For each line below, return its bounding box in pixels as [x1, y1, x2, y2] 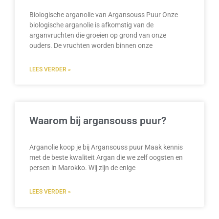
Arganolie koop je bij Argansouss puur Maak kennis [29, 143, 183, 152]
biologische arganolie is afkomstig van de [29, 21, 153, 29]
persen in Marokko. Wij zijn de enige [29, 164, 135, 172]
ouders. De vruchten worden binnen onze [29, 42, 153, 50]
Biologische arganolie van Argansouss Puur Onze [29, 11, 178, 19]
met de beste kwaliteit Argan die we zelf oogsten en [29, 153, 183, 162]
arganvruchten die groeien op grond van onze [29, 31, 166, 40]
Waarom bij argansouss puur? [29, 115, 166, 127]
